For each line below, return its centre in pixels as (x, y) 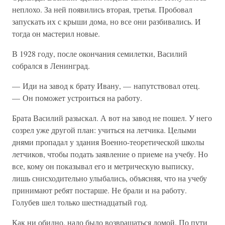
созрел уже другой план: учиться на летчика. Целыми (104, 130)
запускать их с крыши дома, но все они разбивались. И (106, 21)
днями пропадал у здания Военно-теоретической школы (108, 142)
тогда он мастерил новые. (56, 33)
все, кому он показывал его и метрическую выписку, (103, 166)
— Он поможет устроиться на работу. (77, 98)
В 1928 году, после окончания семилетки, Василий (100, 53)
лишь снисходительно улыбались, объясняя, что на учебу (109, 178)
